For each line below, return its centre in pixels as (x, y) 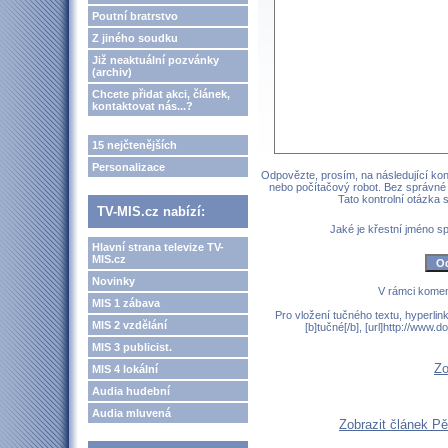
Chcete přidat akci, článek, (161, 94)
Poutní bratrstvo (135, 16)
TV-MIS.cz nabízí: (151, 211)
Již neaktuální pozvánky (155, 60)
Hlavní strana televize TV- (158, 247)
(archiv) (112, 72)
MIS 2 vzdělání (129, 325)
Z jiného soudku (135, 38)
